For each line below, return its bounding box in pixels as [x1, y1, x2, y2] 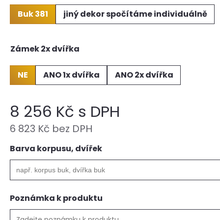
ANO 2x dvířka [114, 69, 173, 81]
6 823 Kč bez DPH [10, 122, 92, 136]
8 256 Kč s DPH [10, 101, 120, 122]
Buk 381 [17, 8, 48, 20]
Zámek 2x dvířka [10, 43, 80, 55]
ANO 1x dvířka [43, 69, 100, 81]
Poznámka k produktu [10, 192, 103, 204]
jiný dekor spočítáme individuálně [63, 8, 207, 20]
